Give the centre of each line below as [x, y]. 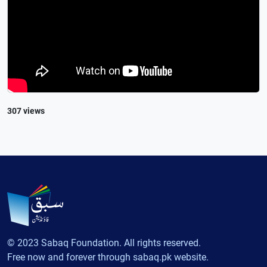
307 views [26, 111]
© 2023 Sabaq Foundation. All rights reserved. [104, 243]
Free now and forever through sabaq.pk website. [108, 257]
